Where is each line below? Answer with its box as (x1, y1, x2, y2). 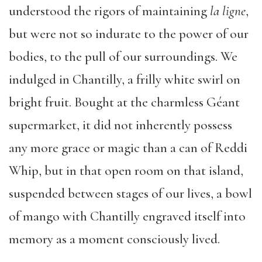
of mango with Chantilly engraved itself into (9, 208, 246, 225)
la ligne (210, 3, 246, 19)
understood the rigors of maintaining (9, 3, 210, 19)
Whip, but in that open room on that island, (9, 163, 243, 179)
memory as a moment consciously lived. (9, 231, 220, 247)
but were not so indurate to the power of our (9, 26, 249, 42)
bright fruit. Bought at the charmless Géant (9, 94, 240, 111)
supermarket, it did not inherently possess (9, 117, 232, 133)
